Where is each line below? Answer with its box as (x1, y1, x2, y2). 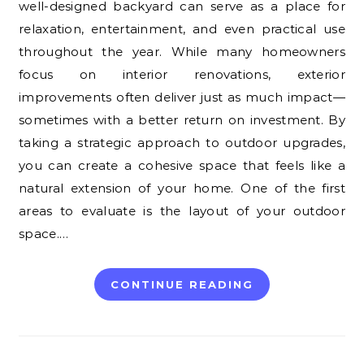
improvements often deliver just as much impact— (19, 89, 345, 105)
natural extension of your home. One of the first (19, 180, 345, 196)
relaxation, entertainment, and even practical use (19, 20, 345, 37)
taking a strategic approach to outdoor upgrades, (19, 134, 345, 150)
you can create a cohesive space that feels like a (19, 157, 345, 173)
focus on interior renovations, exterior (19, 66, 345, 82)
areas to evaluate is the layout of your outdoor (19, 202, 345, 219)
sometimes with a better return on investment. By (19, 111, 345, 128)
